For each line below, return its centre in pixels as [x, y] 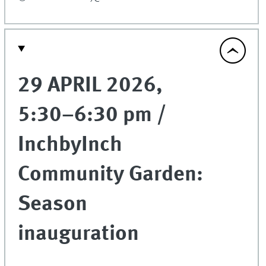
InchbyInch [70, 145]
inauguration [79, 235]
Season [53, 205]
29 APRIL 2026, [91, 86]
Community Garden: [111, 175]
